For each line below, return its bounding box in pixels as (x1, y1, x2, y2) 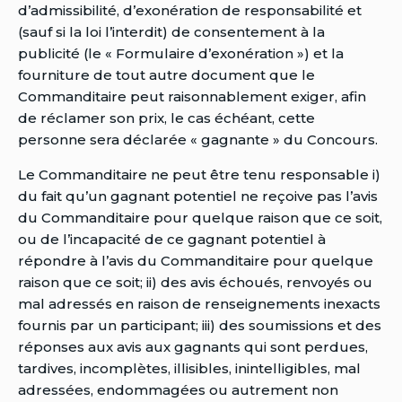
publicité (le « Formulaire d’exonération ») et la (18, 44, 344, 62)
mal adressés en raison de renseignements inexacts (18, 294, 380, 312)
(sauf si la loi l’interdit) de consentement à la (18, 22, 325, 40)
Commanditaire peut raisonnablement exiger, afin (18, 87, 366, 105)
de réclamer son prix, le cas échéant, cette (18, 109, 315, 127)
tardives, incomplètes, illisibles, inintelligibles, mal (18, 359, 361, 377)
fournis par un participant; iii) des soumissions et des (18, 316, 381, 334)
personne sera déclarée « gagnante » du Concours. (18, 130, 378, 148)
